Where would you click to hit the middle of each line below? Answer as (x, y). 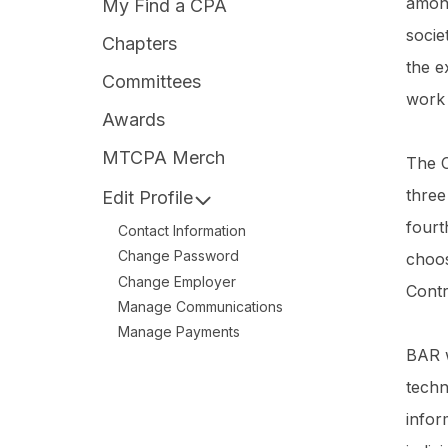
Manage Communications (200, 306)
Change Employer (177, 281)
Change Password (178, 256)
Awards (133, 119)
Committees (151, 82)
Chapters (139, 44)
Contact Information (182, 230)
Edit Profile (147, 198)
